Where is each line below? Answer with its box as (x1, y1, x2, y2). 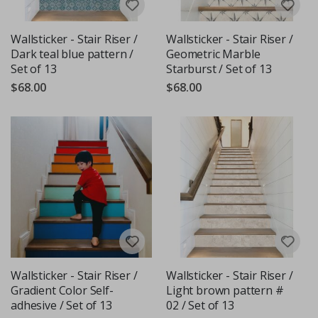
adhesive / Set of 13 (11, 297, 112, 313)
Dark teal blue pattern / (11, 45, 134, 62)
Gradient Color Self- (11, 282, 114, 298)
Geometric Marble (166, 45, 261, 62)
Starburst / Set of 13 (166, 60, 272, 77)
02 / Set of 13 (166, 297, 234, 313)
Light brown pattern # (166, 282, 284, 298)
